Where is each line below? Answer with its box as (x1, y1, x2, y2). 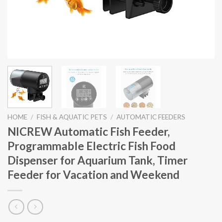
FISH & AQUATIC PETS (37, 112, 108, 121)
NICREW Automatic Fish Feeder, (7, 124, 170, 138)
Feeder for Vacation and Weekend (7, 167, 179, 181)
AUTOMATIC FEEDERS (116, 112, 186, 121)
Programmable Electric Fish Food (7, 139, 175, 153)
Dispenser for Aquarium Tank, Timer (7, 153, 188, 167)
